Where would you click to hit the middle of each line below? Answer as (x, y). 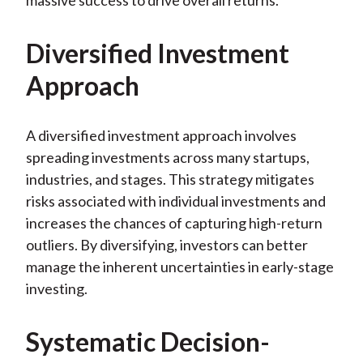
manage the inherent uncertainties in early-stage (179, 267)
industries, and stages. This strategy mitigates (170, 179)
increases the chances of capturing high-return (174, 223)
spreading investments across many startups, (167, 158)
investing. (56, 289)
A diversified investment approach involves (161, 136)
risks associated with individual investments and (175, 201)
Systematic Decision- (147, 342)
